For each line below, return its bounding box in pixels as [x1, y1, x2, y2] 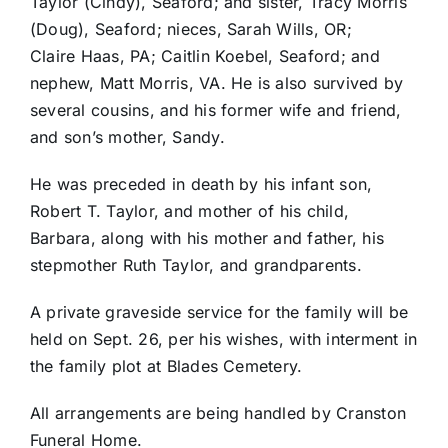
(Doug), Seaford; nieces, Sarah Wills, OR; [29, 19, 352, 40]
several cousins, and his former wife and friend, [29, 100, 402, 121]
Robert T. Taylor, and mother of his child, [29, 201, 350, 222]
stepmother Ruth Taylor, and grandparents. [29, 255, 362, 276]
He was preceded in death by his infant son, [29, 174, 373, 195]
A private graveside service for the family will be [29, 302, 408, 323]
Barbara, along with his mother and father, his [29, 228, 385, 249]
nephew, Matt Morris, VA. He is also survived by [29, 73, 404, 94]
